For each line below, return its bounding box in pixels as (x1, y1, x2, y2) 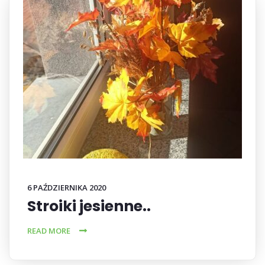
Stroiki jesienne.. (27, 196, 151, 216)
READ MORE (27, 225, 70, 236)
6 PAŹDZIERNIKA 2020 (27, 182, 106, 193)
